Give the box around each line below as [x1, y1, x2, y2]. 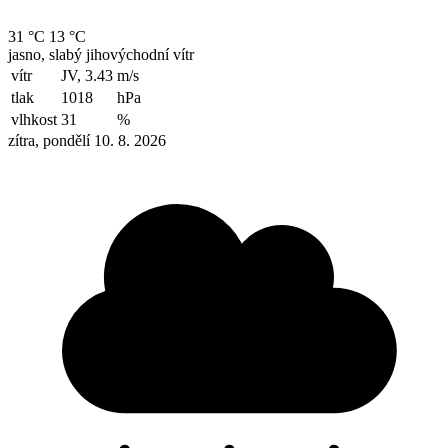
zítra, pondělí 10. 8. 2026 [8, 131, 166, 149]
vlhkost [11, 110, 57, 128]
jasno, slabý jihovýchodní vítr [8, 45, 194, 63]
